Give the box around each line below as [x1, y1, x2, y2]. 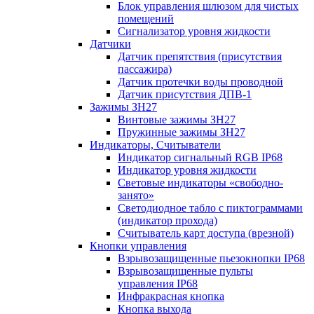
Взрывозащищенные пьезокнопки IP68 [118, 252, 305, 265]
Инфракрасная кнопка [118, 290, 224, 303]
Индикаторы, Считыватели [90, 139, 221, 151]
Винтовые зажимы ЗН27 [118, 114, 235, 126]
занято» [118, 189, 154, 202]
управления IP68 [118, 278, 198, 290]
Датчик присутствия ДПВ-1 [118, 88, 252, 101]
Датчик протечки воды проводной [118, 76, 283, 88]
